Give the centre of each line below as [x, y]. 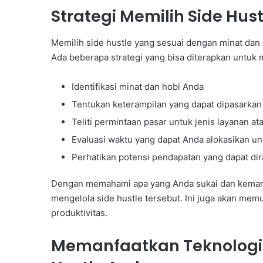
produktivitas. [79, 213]
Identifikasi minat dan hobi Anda [138, 86]
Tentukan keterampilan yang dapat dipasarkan [167, 104]
